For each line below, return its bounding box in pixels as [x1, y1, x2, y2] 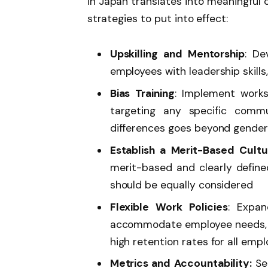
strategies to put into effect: [87, 11, 231, 25]
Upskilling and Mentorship [109, 47, 245, 61]
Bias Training [109, 87, 175, 100]
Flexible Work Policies [109, 200, 229, 214]
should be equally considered [109, 178, 254, 191]
